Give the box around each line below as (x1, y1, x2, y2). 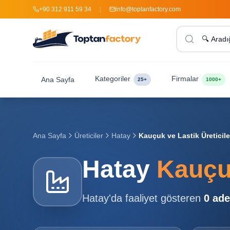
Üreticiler (74, 131, 103, 140)
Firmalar (171, 74, 199, 83)
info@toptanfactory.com (116, 6, 181, 13)
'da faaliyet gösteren (109, 193, 204, 204)
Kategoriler (95, 74, 130, 83)
